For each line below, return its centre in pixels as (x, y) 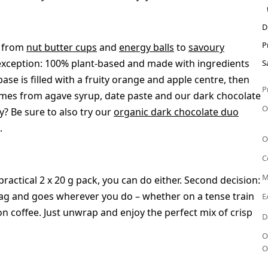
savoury (206, 48)
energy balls (147, 48)
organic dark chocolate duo (176, 112)
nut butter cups (62, 48)
